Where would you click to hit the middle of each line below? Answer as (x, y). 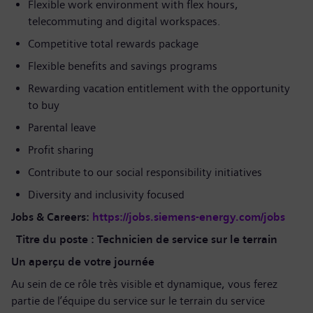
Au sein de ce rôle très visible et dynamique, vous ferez (144, 284)
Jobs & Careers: (52, 217)
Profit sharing (61, 150)
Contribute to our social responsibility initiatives (145, 172)
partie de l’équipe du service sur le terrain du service (138, 301)
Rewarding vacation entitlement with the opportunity (159, 88)
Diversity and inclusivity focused (106, 195)
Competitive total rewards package (113, 44)
